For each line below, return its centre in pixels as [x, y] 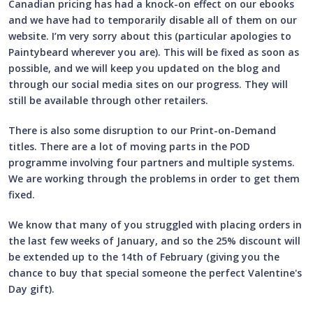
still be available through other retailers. [108, 101]
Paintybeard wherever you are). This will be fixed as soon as [154, 52]
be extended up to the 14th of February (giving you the [144, 257]
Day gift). [31, 289]
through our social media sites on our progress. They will [148, 85]
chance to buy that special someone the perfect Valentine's [155, 273]
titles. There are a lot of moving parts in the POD [129, 147]
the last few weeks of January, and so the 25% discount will [154, 241]
